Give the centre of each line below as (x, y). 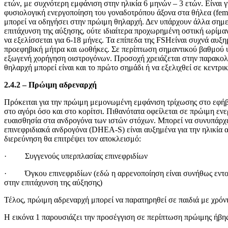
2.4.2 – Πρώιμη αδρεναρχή (50, 85)
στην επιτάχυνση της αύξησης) (53, 182)
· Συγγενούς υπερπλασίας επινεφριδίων (76, 156)
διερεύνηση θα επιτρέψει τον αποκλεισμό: (73, 139)
